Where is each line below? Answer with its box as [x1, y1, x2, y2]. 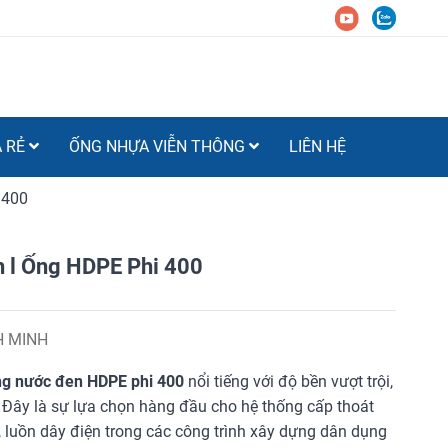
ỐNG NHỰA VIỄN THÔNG [69, 136, 249, 156]
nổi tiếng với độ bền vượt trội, [184, 371, 394, 391]
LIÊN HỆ [289, 136, 346, 156]
